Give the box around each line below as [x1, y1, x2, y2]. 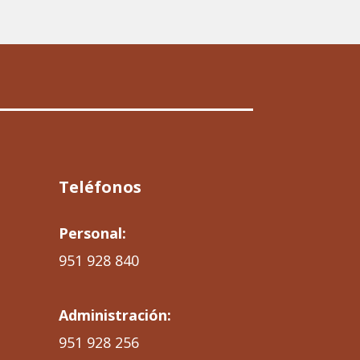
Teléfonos [58, 176, 141, 198]
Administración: [58, 305, 171, 325]
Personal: [58, 223, 126, 243]
